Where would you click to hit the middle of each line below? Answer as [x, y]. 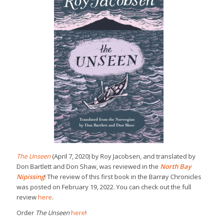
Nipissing [30, 177]
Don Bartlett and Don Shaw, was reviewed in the [88, 167]
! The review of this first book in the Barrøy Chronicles [123, 177]
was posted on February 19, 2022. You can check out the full [104, 187]
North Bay [175, 167]
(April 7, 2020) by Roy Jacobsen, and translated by [123, 156]
